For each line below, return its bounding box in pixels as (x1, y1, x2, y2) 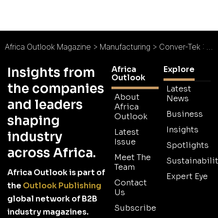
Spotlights (166, 140, 209, 150)
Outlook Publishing (23, 180, 101, 191)
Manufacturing (100, 41, 150, 52)
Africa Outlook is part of (7, 167, 105, 178)
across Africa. (7, 145, 96, 161)
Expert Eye (166, 171, 208, 182)
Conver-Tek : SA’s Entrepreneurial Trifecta (159, 41, 206, 52)
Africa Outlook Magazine (5, 41, 91, 52)
